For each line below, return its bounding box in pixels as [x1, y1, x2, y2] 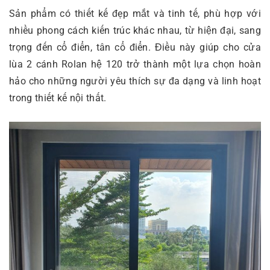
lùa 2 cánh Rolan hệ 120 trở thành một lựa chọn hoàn [9, 58, 261, 71]
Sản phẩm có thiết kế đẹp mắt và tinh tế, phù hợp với [9, 8, 261, 20]
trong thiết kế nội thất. [9, 92, 107, 104]
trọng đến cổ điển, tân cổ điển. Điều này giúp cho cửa [9, 42, 261, 54]
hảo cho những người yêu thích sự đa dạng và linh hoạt [9, 75, 261, 87]
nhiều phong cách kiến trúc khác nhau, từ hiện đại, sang [9, 25, 261, 37]
